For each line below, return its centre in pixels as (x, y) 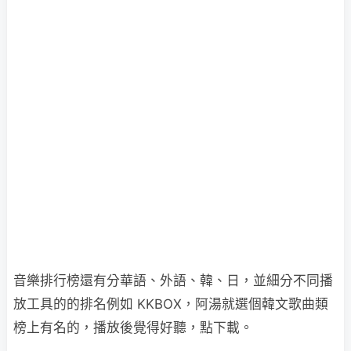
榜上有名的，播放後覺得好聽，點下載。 (133, 327)
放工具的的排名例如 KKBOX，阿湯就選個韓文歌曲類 (171, 304)
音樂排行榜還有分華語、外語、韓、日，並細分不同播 (173, 280)
